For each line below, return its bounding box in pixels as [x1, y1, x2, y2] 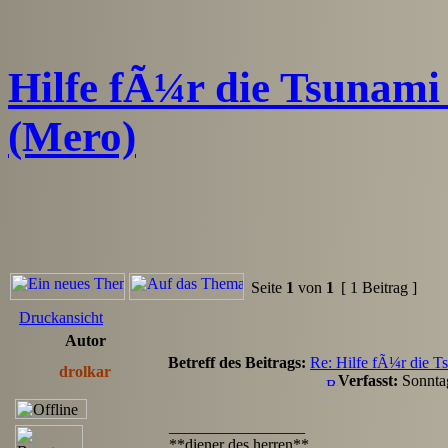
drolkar [59, 362, 111, 380]
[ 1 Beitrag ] [337, 278, 421, 296]
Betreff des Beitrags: [168, 353, 306, 371]
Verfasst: [338, 371, 398, 389]
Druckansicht [19, 308, 103, 326]
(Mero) [8, 112, 136, 160]
